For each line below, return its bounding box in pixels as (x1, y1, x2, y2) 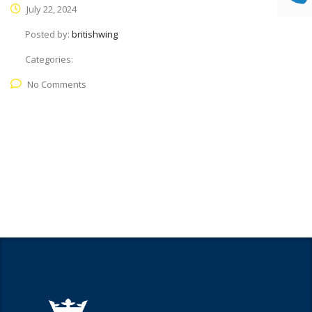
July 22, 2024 (24, 3, 77, 16)
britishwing (72, 28, 118, 41)
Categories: (25, 53, 73, 66)
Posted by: (25, 28, 72, 41)
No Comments (27, 78, 86, 91)
